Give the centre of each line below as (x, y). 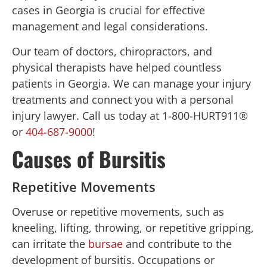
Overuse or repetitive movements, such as (118, 212)
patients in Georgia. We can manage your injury (131, 83)
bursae (105, 244)
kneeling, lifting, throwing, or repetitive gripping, (133, 228)
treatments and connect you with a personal (123, 99)
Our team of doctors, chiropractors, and (112, 51)
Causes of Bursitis (89, 159)
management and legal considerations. (110, 27)
